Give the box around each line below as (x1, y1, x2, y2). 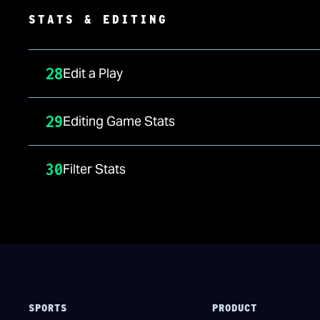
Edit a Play (63, 65, 123, 81)
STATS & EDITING (29, 13, 168, 26)
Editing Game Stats (63, 113, 175, 129)
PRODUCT (211, 302, 257, 314)
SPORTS (29, 302, 67, 314)
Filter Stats (63, 161, 126, 177)
